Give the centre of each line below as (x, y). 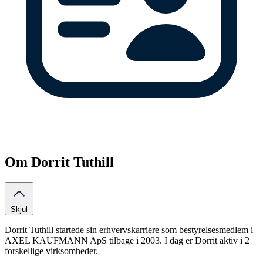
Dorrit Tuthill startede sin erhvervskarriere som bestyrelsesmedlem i (129, 230)
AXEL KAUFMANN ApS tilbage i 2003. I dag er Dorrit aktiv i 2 (127, 240)
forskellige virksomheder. (51, 251)
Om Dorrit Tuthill (59, 162)
